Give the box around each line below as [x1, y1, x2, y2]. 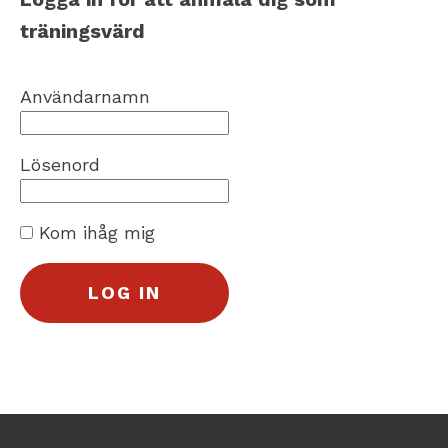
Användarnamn [20, 86, 150, 108]
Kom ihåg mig [33, 222, 155, 244]
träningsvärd [20, 19, 145, 44]
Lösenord [20, 154, 100, 176]
